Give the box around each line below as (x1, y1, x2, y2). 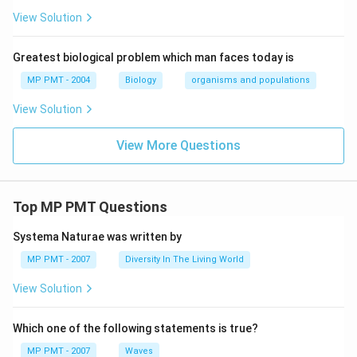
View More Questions (116, 138, 241, 153)
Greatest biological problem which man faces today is (13, 51, 294, 64)
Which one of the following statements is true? (13, 322, 258, 335)
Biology (125, 75, 156, 85)
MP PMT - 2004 (27, 75, 90, 85)
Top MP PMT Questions (13, 198, 167, 215)
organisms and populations (191, 75, 310, 85)
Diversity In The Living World (125, 254, 244, 265)
